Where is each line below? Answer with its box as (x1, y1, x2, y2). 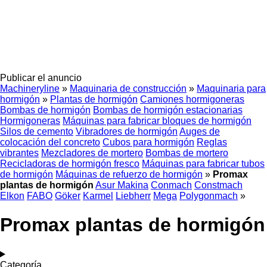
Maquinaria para (197, 83, 266, 94)
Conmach (151, 180, 192, 190)
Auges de (179, 126, 220, 136)
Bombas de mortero (145, 148, 228, 158)
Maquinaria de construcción (70, 83, 187, 94)
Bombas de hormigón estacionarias (93, 105, 243, 115)
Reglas (197, 137, 227, 147)
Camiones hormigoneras (140, 94, 244, 104)
